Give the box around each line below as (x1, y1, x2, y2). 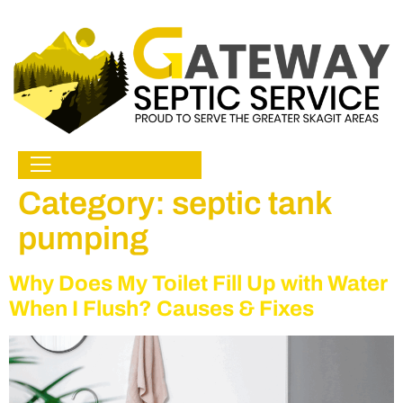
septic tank (172, 184, 332, 221)
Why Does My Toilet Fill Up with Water (9, 271, 388, 295)
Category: (18, 184, 172, 221)
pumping (18, 219, 148, 256)
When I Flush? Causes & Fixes (9, 296, 314, 320)
